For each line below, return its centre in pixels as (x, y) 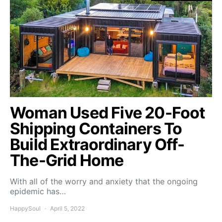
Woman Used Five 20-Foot (108, 112)
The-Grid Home (67, 160)
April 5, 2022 (67, 208)
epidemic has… (38, 191)
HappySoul (25, 208)
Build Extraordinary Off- (97, 144)
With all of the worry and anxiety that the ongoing (104, 181)
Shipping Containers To (96, 128)
